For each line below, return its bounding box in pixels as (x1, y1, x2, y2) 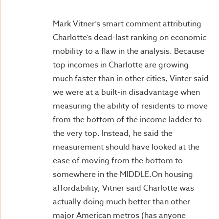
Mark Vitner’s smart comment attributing (53, 18, 201, 30)
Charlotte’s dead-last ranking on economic (53, 32, 206, 44)
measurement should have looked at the (53, 141, 199, 153)
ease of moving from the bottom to (53, 155, 183, 167)
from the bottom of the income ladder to (53, 114, 202, 126)
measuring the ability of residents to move (53, 100, 208, 112)
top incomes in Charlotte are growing (53, 59, 189, 71)
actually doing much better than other (53, 196, 190, 208)
